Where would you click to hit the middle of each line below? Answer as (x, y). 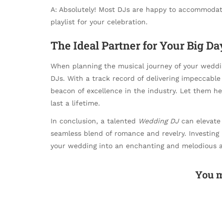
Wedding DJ (159, 121)
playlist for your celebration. (99, 22)
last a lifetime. (75, 103)
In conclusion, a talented (94, 121)
